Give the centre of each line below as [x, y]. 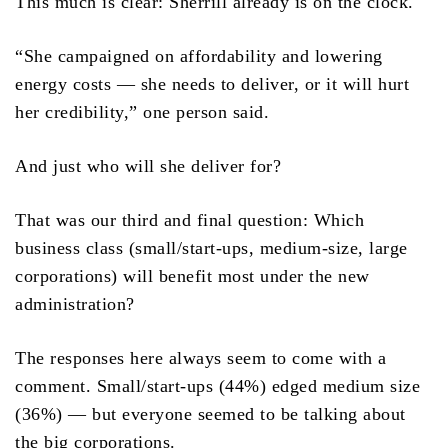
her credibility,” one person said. [142, 112]
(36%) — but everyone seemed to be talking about [210, 414]
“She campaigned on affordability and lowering [199, 56]
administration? [75, 304]
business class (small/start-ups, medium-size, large [211, 248]
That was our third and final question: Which [189, 220]
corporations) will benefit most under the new [192, 276]
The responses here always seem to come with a [201, 358]
